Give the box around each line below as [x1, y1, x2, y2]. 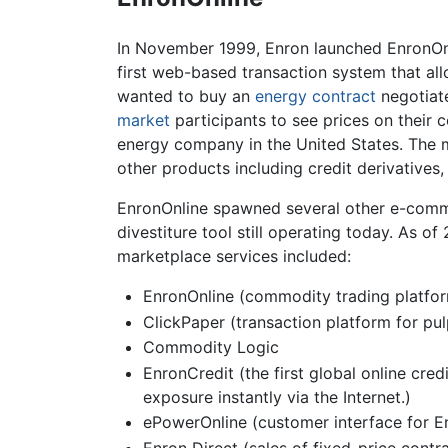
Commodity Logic [142, 337, 279, 358]
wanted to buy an [117, 86, 255, 107]
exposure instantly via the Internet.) [142, 386, 411, 407]
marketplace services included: [117, 246, 351, 267]
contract [312, 86, 376, 107]
